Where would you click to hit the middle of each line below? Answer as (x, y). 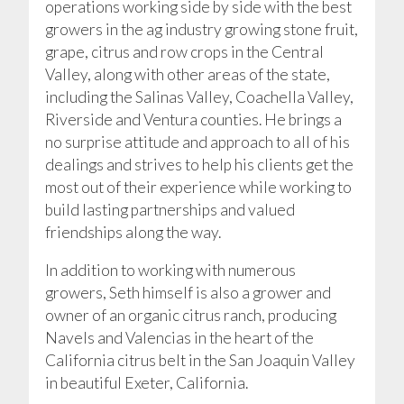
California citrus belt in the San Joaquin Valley (200, 361)
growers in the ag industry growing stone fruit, (201, 29)
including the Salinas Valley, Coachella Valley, (199, 96)
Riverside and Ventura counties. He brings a (193, 119)
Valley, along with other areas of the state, (187, 74)
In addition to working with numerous (170, 271)
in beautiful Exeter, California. (146, 383)
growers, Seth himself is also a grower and (188, 293)
